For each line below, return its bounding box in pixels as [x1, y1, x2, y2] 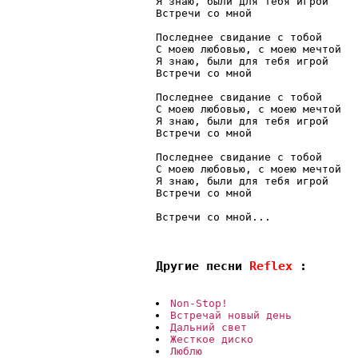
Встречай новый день [170, 309, 292, 322]
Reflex [249, 258, 300, 273]
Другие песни [156, 258, 249, 273]
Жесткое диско [170, 333, 253, 346]
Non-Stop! [170, 297, 228, 310]
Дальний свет [170, 321, 247, 334]
